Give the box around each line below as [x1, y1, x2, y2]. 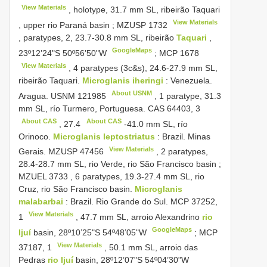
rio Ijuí [48, 255, 76, 265]
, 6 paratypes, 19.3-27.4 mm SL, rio [68, 172, 204, 182]
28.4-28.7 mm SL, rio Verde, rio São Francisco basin [18, 159, 219, 169]
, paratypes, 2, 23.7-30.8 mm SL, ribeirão [18, 33, 176, 43]
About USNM [111, 89, 153, 97]
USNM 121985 [51, 91, 106, 101]
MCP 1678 [159, 48, 200, 58]
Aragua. [18, 91, 51, 101]
